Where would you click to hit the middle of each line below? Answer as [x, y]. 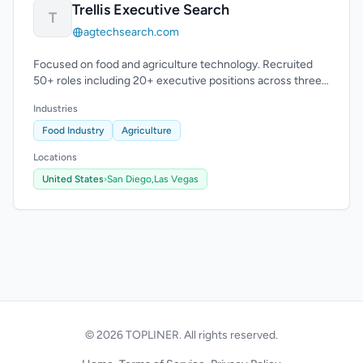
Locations [55, 157]
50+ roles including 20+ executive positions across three [177, 81]
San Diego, [130, 179]
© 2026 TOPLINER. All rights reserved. [181, 335]
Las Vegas [176, 179]
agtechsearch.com [131, 32]
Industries [56, 109]
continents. [62, 97]
